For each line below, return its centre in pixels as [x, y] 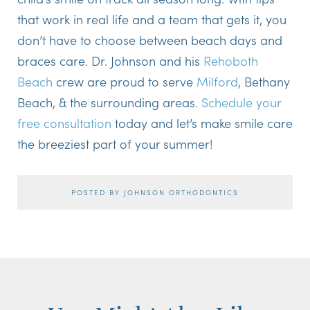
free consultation [64, 122]
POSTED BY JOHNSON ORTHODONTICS [155, 192]
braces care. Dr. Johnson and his [110, 60]
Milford [217, 81]
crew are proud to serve [125, 81]
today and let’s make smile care [202, 122]
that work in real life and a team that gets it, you [152, 19]
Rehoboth [231, 60]
